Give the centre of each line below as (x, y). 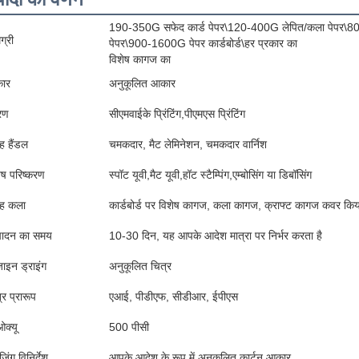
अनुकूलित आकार (142, 83)
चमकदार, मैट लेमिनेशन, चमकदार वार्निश (188, 144)
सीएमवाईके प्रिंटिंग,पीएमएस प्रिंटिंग (177, 114)
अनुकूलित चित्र (140, 266)
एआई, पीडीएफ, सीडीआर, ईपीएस (173, 296)
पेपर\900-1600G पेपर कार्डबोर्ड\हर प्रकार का (203, 43)
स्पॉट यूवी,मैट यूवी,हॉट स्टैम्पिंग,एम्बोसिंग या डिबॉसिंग (210, 175)
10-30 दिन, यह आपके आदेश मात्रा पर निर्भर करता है (216, 236)
